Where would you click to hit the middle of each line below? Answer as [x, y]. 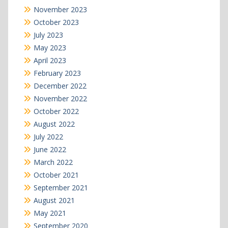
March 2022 [53, 162]
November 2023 [60, 10]
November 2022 [60, 99]
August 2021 [54, 201]
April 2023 [50, 61]
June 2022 [50, 150]
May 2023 [50, 48]
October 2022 [56, 111]
